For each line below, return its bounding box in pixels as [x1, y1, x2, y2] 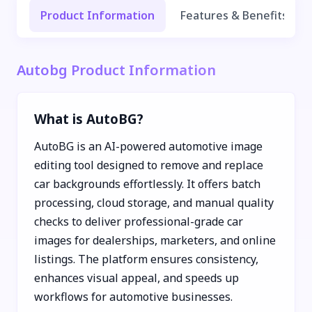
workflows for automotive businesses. [34, 288, 233, 304]
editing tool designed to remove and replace [34, 157, 263, 173]
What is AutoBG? [34, 109, 143, 127]
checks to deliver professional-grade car [34, 213, 243, 229]
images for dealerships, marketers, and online [34, 232, 276, 248]
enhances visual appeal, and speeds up [34, 270, 239, 286]
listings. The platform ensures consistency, [34, 251, 258, 267]
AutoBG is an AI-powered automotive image [34, 138, 263, 154]
